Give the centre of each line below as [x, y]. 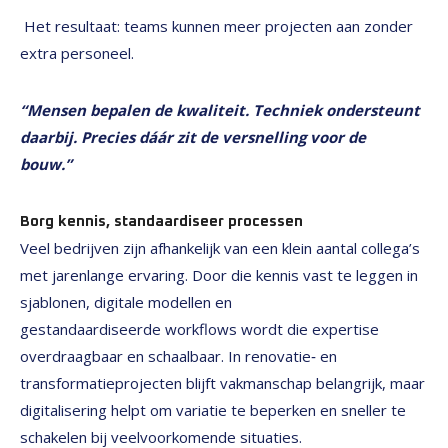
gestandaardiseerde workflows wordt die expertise [199, 329]
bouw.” [46, 164]
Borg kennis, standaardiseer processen [161, 221]
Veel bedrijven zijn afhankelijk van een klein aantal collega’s [220, 248]
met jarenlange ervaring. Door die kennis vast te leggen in [219, 275]
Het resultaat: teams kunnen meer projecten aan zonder [216, 26]
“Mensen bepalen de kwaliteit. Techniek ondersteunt [220, 110]
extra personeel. [79, 53]
